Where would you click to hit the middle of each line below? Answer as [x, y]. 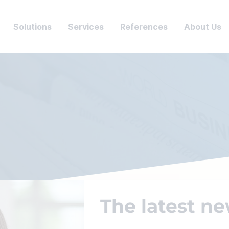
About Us [203, 27]
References [144, 27]
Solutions [32, 27]
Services [86, 27]
